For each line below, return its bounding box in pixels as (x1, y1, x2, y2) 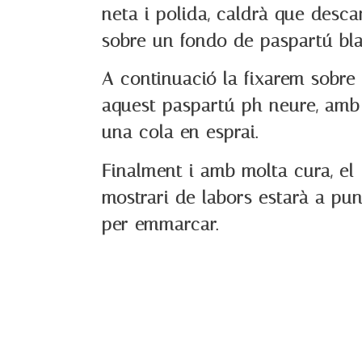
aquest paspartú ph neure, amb (102, 95, 360, 117)
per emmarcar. (102, 213, 219, 235)
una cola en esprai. (102, 122, 259, 144)
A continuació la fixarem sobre (102, 69, 356, 90)
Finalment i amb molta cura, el (102, 160, 355, 182)
